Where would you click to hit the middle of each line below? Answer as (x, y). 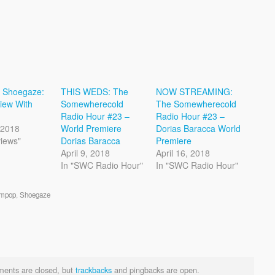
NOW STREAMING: (195, 92)
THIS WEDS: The (95, 92)
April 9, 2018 (86, 153)
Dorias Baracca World (199, 129)
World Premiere (91, 129)
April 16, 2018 (183, 153)
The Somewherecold (196, 104)
